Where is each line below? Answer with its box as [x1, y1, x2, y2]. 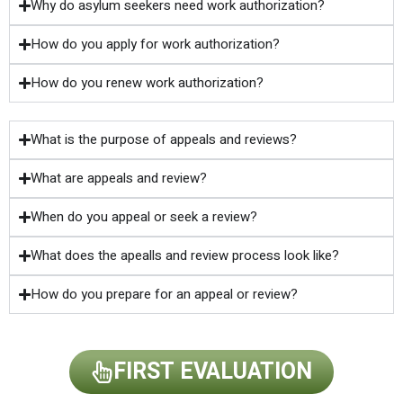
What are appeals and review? [31, 167, 208, 188]
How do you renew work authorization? [31, 72, 264, 93]
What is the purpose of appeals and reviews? [31, 129, 298, 149]
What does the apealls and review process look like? [31, 245, 340, 265]
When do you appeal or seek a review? [31, 206, 258, 227]
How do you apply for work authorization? [31, 33, 281, 54]
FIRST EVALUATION [113, 354, 312, 389]
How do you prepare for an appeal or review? [31, 283, 299, 304]
